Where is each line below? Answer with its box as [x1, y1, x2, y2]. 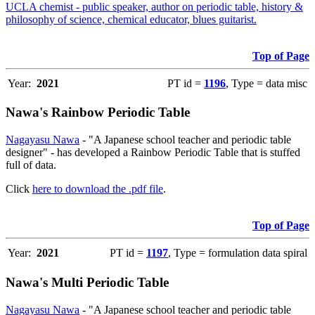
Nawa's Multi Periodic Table [6, 274, 169, 290]
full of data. [6, 159, 56, 172]
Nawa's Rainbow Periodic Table [6, 105, 190, 120]
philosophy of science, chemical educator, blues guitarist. [6, 13, 257, 25]
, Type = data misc [226, 77, 307, 89]
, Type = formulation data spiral [168, 247, 307, 259]
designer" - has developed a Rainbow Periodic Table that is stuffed [6, 146, 300, 159]
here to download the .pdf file [32, 183, 163, 195]
